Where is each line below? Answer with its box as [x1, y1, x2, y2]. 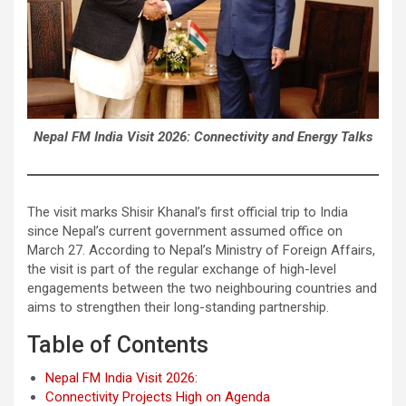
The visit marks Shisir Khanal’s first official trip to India [27, 203, 348, 220]
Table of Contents [27, 331, 208, 358]
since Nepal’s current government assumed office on [27, 222, 343, 239]
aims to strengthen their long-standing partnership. [27, 298, 329, 315]
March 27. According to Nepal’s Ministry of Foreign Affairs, [27, 241, 375, 258]
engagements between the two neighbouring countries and [27, 279, 377, 296]
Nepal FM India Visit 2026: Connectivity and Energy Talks [34, 128, 372, 145]
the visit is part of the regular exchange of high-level [27, 260, 336, 277]
